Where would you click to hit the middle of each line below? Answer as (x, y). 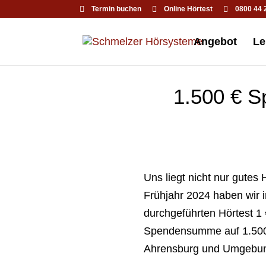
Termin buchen (117, 9)
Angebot (215, 42)
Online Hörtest (189, 9)
